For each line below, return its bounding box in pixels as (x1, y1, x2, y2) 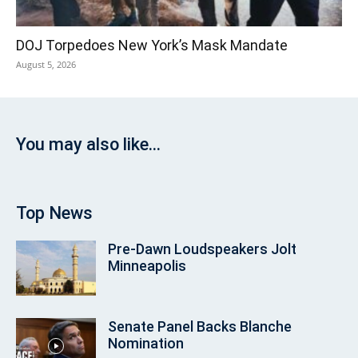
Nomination (108, 335, 184, 352)
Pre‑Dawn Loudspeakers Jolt (108, 241, 296, 258)
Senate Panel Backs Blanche (108, 318, 292, 336)
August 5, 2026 (16, 58, 76, 71)
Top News (16, 203, 93, 224)
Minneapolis (108, 257, 186, 275)
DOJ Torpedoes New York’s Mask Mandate (16, 37, 288, 54)
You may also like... (16, 134, 161, 155)
